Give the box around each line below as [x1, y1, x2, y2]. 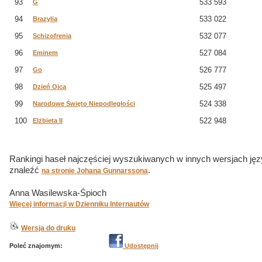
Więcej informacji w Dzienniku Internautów [9, 200, 149, 208]
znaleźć [9, 166, 42, 175]
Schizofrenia [33, 32, 71, 39]
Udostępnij [123, 242, 158, 249]
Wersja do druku [21, 224, 75, 232]
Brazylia [33, 15, 57, 22]
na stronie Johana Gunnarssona [42, 167, 148, 175]
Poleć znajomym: [9, 242, 63, 249]
